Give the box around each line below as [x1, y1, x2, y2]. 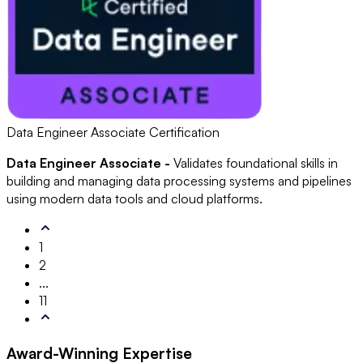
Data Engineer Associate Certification [6, 124, 220, 141]
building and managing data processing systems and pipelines [6, 173, 352, 190]
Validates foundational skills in [173, 155, 338, 172]
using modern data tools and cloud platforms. [6, 190, 263, 207]
